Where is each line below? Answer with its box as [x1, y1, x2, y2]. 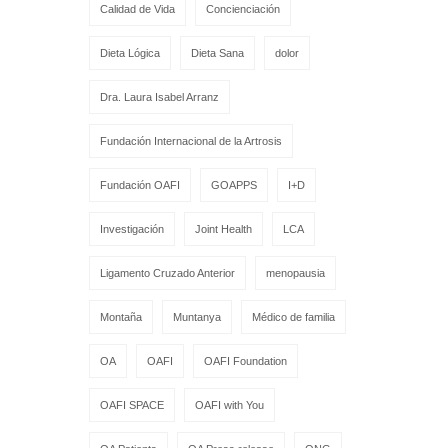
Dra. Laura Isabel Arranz [100, 90, 219, 103]
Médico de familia [252, 310, 335, 323]
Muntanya [173, 310, 221, 323]
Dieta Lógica [100, 46, 160, 59]
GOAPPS [211, 178, 257, 191]
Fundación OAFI [100, 178, 180, 191]
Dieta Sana [191, 46, 244, 59]
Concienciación [206, 2, 280, 15]
